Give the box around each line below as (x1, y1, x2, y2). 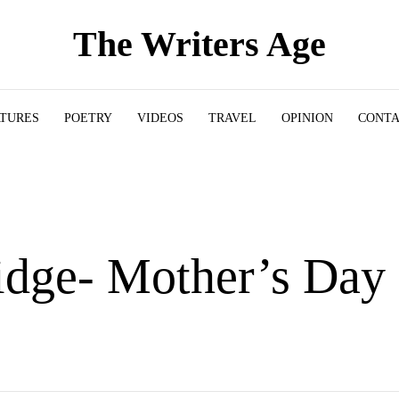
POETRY (64, 110, 112, 125)
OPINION (281, 110, 333, 125)
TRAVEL (208, 110, 256, 125)
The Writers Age (73, 24, 326, 64)
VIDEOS (137, 110, 183, 125)
